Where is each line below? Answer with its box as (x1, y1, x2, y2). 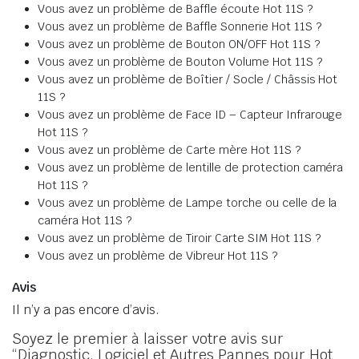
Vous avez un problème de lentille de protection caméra (38, 160, 344, 175)
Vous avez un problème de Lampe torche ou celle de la (38, 196, 337, 210)
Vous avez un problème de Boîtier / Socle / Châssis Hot (38, 72, 338, 87)
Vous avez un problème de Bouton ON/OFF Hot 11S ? (38, 37, 320, 51)
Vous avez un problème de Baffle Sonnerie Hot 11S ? (38, 19, 321, 34)
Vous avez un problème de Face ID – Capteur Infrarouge (38, 107, 343, 122)
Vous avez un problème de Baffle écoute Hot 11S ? (38, 2, 313, 16)
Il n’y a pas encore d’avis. (12, 301, 160, 318)
